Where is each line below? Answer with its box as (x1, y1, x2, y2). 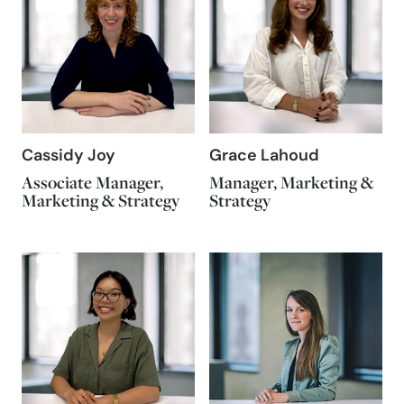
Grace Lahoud (209, 148, 319, 165)
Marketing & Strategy (22, 188, 179, 212)
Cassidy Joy (22, 148, 115, 165)
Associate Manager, (22, 170, 163, 194)
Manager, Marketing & (209, 170, 373, 194)
